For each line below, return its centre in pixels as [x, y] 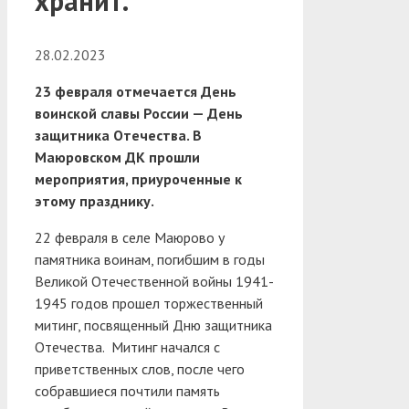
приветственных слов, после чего [140, 368]
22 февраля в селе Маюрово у [130, 237]
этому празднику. [94, 200]
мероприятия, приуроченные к [138, 178]
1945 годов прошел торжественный [149, 303]
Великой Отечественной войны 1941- [154, 281]
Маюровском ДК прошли [117, 157]
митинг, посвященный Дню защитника [153, 325]
